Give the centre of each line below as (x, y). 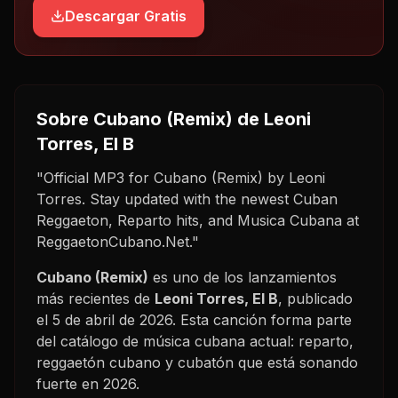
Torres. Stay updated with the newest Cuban (187, 199)
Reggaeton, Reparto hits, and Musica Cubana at (198, 220)
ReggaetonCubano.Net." (118, 241)
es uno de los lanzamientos (243, 277)
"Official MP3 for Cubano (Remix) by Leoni (181, 177)
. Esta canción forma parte (262, 319)
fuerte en (70, 383)
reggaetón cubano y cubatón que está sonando (197, 362)
